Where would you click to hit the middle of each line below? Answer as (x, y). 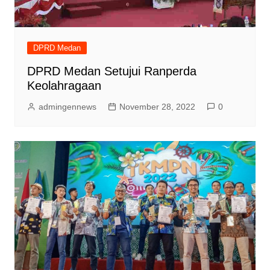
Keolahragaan (64, 85)
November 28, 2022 (157, 106)
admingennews (67, 106)
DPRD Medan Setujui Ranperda (111, 71)
